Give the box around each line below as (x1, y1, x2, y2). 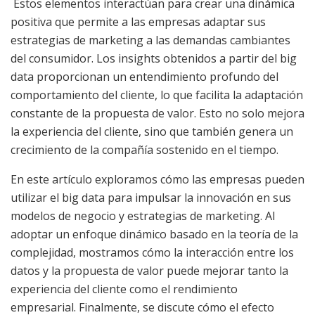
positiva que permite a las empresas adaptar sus (11, 14, 266, 30)
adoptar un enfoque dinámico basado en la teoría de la (11, 226, 298, 243)
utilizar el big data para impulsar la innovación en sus (11, 190, 291, 206)
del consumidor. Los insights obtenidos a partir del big (11, 51, 297, 67)
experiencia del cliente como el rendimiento (11, 281, 238, 297)
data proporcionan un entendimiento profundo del (11, 69, 278, 85)
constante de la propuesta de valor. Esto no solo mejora (11, 105, 304, 122)
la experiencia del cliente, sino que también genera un (11, 124, 293, 140)
